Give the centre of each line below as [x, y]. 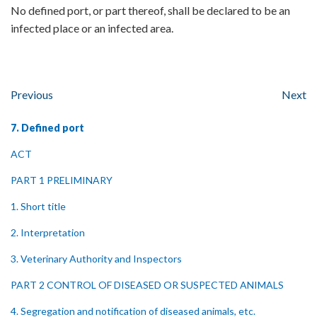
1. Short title [38, 206]
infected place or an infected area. [92, 28]
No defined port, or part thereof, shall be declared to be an [150, 10]
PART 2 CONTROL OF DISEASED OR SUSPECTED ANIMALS [147, 285]
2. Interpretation [48, 232]
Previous [32, 94]
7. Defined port [47, 128]
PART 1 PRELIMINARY [62, 180]
